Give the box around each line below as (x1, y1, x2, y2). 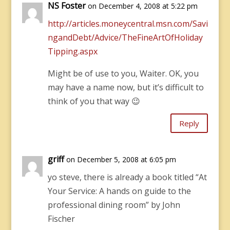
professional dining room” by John (47, 199, 180, 210)
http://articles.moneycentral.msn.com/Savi (47, 18, 208, 29)
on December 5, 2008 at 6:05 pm (66, 155, 176, 164)
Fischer (47, 213, 75, 224)
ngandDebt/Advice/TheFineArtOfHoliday (47, 32, 203, 43)
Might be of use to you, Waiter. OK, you (47, 68, 199, 79)
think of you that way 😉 (47, 95, 140, 107)
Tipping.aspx (47, 46, 98, 57)
